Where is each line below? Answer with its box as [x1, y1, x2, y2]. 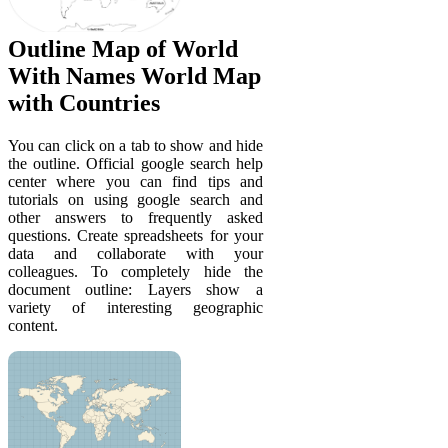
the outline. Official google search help [8, 155, 263, 173]
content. [8, 317, 58, 335]
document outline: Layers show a [8, 281, 263, 299]
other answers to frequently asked [8, 209, 263, 227]
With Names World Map [8, 63, 261, 90]
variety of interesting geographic [8, 299, 263, 317]
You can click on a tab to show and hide [8, 137, 263, 155]
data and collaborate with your [8, 245, 263, 263]
